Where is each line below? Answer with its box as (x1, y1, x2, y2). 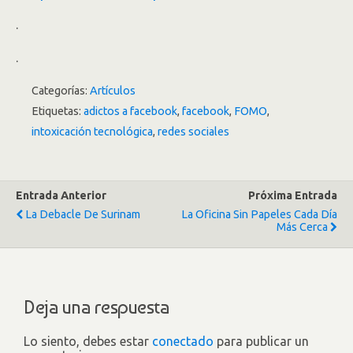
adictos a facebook (84, 105, 177, 117)
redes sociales (158, 125, 229, 138)
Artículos (90, 84, 136, 97)
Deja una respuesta (24, 295, 169, 318)
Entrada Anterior (16, 189, 106, 202)
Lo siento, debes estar (24, 333, 152, 348)
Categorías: (32, 84, 90, 97)
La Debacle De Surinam (25, 208, 140, 221)
